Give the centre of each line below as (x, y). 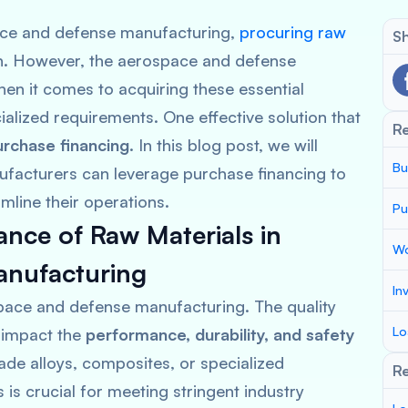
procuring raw (293, 32)
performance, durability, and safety (220, 334)
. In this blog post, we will (224, 145)
